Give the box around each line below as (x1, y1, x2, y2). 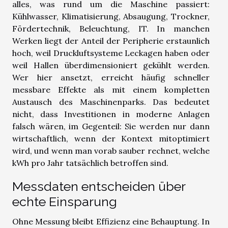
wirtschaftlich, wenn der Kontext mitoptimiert (12, 133, 210, 144)
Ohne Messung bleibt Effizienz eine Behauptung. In (12, 216, 210, 226)
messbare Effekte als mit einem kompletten (12, 84, 210, 95)
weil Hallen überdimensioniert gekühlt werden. (12, 60, 210, 70)
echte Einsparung (12, 193, 117, 209)
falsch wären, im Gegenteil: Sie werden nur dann (12, 121, 210, 131)
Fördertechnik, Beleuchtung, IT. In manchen (12, 23, 210, 34)
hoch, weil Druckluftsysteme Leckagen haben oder (12, 47, 210, 58)
